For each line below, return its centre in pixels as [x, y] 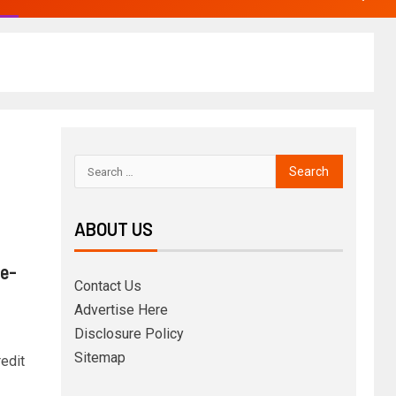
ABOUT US [113, 229]
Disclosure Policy [129, 334]
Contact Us [107, 286]
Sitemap [99, 358]
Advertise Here [121, 310]
